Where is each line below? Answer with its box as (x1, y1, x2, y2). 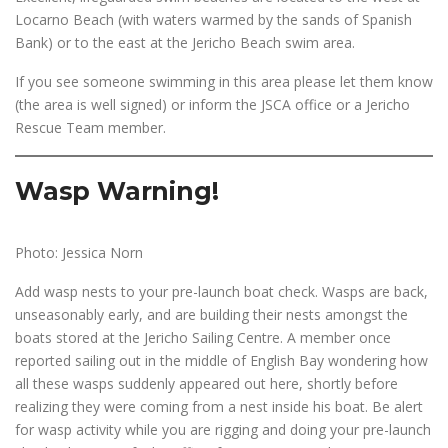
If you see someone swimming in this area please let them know (15, 72, 433, 91)
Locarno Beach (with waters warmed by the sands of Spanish (15, 10, 412, 29)
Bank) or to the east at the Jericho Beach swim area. (15, 33, 355, 52)
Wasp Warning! (15, 176, 219, 206)
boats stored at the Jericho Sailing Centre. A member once (15, 328, 391, 347)
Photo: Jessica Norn (15, 243, 143, 262)
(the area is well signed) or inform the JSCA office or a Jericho (15, 95, 410, 114)
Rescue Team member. (15, 118, 166, 137)
